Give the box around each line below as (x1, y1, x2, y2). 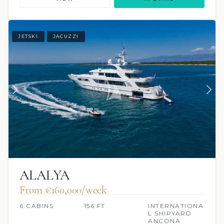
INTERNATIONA (148, 202, 204, 210)
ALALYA (19, 166, 70, 184)
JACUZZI (52, 33, 79, 39)
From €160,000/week (19, 183, 107, 197)
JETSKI (18, 33, 38, 39)
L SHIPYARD (148, 209, 192, 217)
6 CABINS (19, 202, 53, 210)
